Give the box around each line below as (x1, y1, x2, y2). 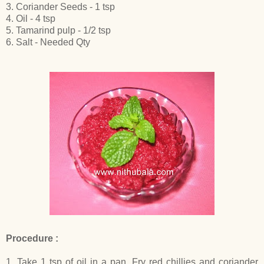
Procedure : (6, 233, 58, 243)
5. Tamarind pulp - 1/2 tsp (6, 25, 111, 35)
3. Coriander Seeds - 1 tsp (6, 1, 115, 12)
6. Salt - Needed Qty (6, 37, 90, 47)
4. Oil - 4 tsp (6, 13, 55, 24)
